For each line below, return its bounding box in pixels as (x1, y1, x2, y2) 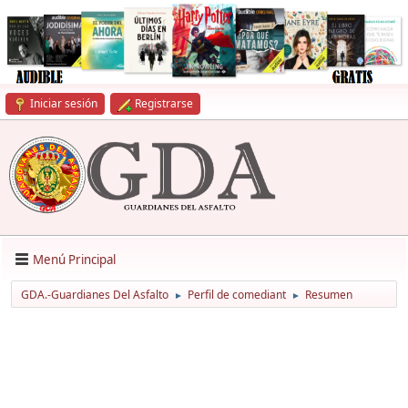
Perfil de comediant (188, 287, 286, 303)
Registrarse (135, 96, 193, 111)
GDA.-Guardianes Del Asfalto (21, 287, 168, 303)
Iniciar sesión (30, 96, 97, 111)
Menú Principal (33, 250, 116, 268)
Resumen (305, 287, 352, 303)
